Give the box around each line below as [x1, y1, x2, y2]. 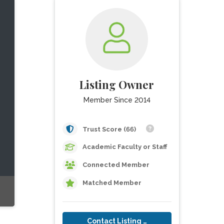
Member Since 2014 [83, 96, 150, 104]
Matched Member [82, 179, 141, 186]
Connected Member [82, 161, 149, 168]
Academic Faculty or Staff [82, 143, 167, 150]
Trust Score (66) [82, 125, 137, 133]
